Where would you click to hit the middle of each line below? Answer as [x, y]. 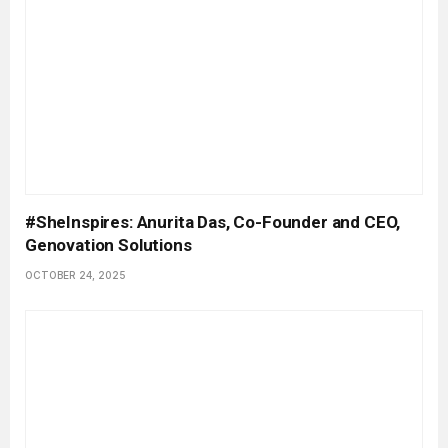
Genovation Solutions [108, 244]
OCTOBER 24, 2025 [75, 274]
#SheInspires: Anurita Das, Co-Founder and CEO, [213, 221]
